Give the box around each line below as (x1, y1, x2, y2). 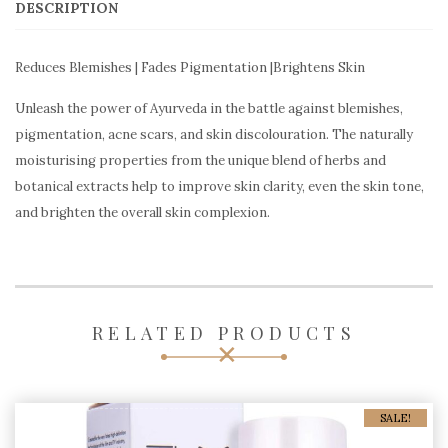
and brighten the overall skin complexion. (15, 203, 270, 221)
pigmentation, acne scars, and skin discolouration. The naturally (15, 125, 413, 143)
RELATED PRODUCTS (91, 320, 357, 345)
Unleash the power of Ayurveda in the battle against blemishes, (15, 99, 403, 117)
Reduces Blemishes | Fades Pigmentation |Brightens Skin (15, 58, 365, 76)
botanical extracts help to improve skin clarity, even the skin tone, (15, 177, 424, 195)
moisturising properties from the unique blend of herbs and (15, 151, 386, 169)
